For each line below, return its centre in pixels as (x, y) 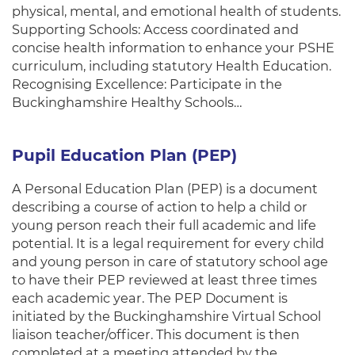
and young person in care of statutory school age (170, 261)
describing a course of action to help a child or (160, 207)
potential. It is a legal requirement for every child (168, 243)
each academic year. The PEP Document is (150, 298)
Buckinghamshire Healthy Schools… (127, 102)
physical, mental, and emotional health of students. (176, 11)
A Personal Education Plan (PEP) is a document (165, 189)
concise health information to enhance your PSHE (173, 48)
